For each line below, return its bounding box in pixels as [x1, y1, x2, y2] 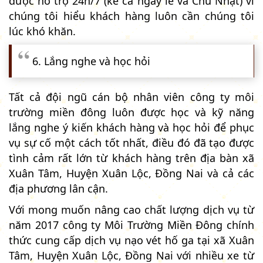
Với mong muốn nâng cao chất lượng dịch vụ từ [9, 202, 254, 217]
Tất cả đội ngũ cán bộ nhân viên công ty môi [9, 89, 254, 104]
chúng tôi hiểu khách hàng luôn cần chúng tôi [9, 8, 254, 23]
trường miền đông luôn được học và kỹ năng [9, 104, 254, 119]
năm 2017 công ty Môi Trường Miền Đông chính [9, 217, 254, 232]
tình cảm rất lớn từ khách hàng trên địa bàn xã [9, 150, 254, 165]
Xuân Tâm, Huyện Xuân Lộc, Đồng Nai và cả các [9, 166, 254, 180]
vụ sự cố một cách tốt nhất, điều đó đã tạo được [9, 135, 254, 150]
